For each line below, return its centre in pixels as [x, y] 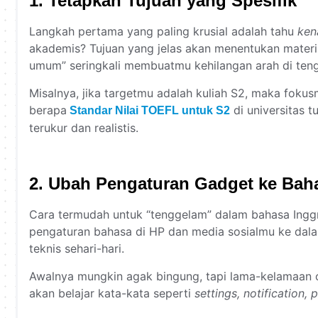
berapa [48, 110]
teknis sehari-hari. [77, 249]
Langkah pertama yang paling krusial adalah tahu [163, 32]
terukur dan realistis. [84, 127]
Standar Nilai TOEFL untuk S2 [150, 110]
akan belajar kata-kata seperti [112, 293]
